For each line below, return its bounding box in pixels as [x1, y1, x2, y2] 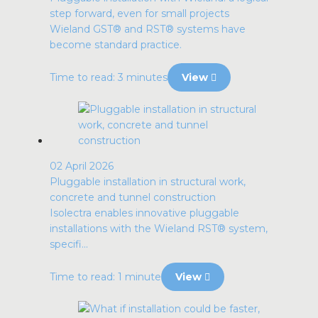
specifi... [50, 238, 88, 251]
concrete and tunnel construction [50, 191, 216, 204]
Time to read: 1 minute [50, 270, 161, 283]
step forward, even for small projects [50, 7, 229, 20]
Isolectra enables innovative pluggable [50, 207, 239, 219]
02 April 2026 [50, 160, 114, 172]
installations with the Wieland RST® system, [50, 222, 268, 235]
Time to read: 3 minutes [50, 71, 168, 84]
